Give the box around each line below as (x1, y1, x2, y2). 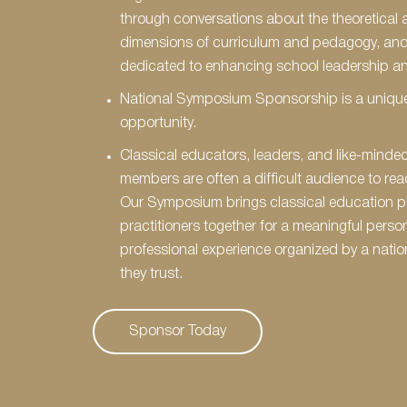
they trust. (120, 267, 183, 281)
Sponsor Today (129, 324, 226, 338)
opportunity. (120, 116, 196, 130)
